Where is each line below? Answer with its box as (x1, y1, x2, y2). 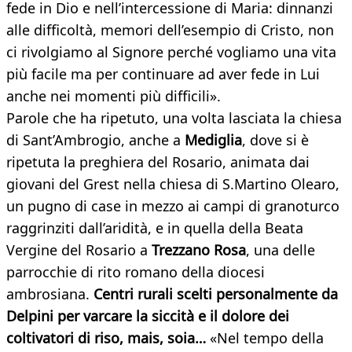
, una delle (246, 240, 315, 260)
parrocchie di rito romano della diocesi (6, 262, 265, 282)
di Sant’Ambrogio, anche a (6, 130, 185, 150)
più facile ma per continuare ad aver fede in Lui (6, 64, 320, 84)
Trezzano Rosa (152, 240, 246, 260)
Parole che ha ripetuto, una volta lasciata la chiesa (6, 108, 342, 128)
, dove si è (242, 130, 309, 150)
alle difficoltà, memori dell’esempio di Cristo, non (6, 20, 334, 40)
